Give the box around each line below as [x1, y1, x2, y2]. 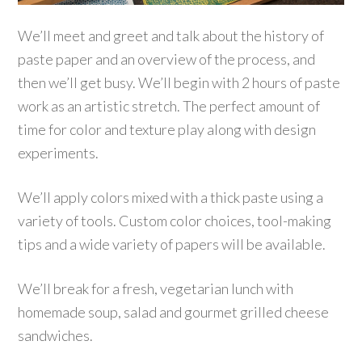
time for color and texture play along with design [18, 120, 317, 139]
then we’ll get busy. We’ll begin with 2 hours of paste [18, 74, 341, 92]
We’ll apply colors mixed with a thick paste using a [18, 188, 324, 207]
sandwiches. [18, 326, 94, 345]
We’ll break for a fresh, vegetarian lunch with [18, 280, 294, 298]
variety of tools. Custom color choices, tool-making [18, 212, 332, 230]
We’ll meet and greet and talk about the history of [18, 27, 325, 45]
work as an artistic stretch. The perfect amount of [18, 97, 321, 116]
